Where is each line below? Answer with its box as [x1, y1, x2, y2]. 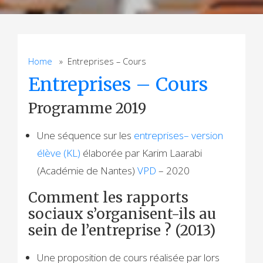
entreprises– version [134, 128, 224, 142]
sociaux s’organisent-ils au [28, 204, 217, 223]
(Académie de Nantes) [37, 163, 138, 177]
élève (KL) [37, 146, 81, 160]
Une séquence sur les [37, 128, 134, 142]
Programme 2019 [28, 99, 147, 117]
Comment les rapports [28, 188, 189, 207]
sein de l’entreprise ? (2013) [28, 221, 216, 240]
